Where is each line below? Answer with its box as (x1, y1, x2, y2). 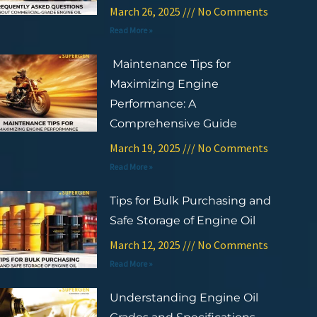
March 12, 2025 (109, 237, 183, 252)
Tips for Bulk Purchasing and (109, 193, 271, 207)
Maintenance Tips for (109, 57, 231, 71)
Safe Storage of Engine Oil (109, 213, 255, 227)
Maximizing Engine (109, 76, 219, 91)
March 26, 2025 (109, 4, 183, 18)
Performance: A (109, 96, 196, 110)
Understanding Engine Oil (109, 290, 258, 304)
